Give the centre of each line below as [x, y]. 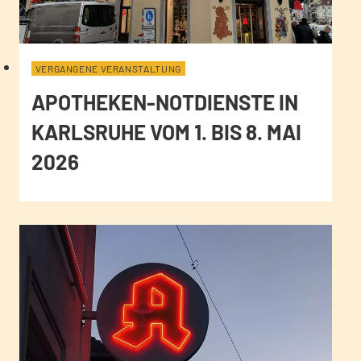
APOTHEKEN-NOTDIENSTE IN [164, 102]
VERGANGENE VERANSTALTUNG [108, 69]
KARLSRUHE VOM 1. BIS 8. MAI [166, 132]
